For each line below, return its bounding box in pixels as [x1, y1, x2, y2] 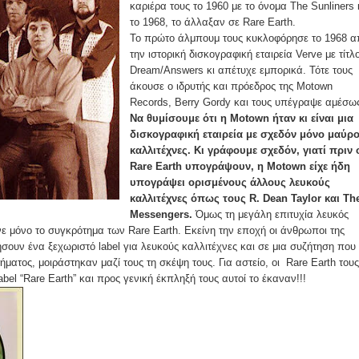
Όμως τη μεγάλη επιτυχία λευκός [196, 208, 349, 220]
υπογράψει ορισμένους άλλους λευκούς [130, 175, 330, 188]
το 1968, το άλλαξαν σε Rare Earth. [130, 15, 296, 28]
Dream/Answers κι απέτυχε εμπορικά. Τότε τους [130, 63, 353, 76]
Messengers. [130, 208, 196, 220]
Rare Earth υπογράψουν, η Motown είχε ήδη [130, 159, 350, 172]
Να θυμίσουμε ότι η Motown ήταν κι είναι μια [130, 111, 353, 124]
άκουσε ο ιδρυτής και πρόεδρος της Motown [130, 79, 333, 92]
